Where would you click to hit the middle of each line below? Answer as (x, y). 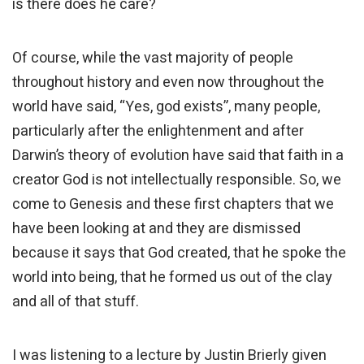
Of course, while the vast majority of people (153, 58)
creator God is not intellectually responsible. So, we (177, 180)
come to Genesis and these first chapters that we (173, 205)
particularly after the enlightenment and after (158, 132)
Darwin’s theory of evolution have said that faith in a (178, 156)
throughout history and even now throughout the (168, 83)
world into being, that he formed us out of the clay (172, 278)
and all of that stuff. (76, 302)
